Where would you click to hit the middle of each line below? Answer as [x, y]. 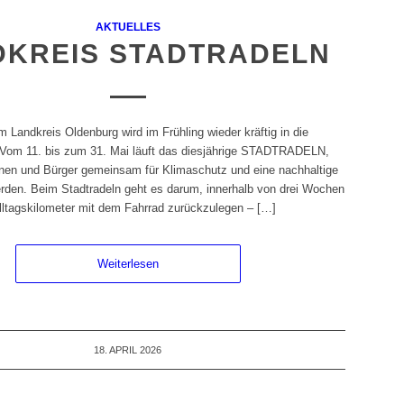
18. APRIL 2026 [128, 350]
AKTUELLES [128, 27]
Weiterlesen [128, 264]
